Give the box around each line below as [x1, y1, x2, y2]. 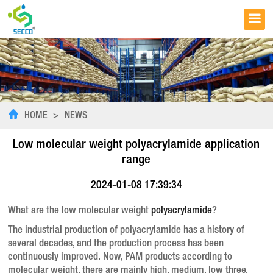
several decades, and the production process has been [8, 238, 224, 249]
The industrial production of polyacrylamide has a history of [8, 225, 245, 236]
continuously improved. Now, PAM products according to [8, 252, 233, 263]
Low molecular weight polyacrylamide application [13, 138, 260, 152]
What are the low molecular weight [8, 205, 152, 216]
